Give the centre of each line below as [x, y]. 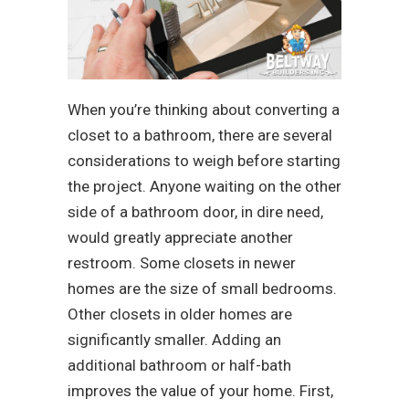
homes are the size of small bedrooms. [202, 288]
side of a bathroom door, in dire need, [195, 211]
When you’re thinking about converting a [204, 109]
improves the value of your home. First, [200, 390]
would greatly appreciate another [180, 237]
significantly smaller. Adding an [174, 339]
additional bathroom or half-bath [179, 365]
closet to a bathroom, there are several [200, 135]
